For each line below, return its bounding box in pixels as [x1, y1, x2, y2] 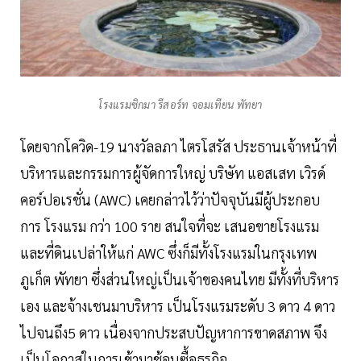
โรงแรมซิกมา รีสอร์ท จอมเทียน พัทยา [98, 98, 263, 112]
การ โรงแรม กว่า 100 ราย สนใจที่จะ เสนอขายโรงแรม [20, 217, 319, 236]
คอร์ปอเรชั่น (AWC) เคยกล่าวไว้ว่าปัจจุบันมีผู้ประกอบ [20, 190, 320, 210]
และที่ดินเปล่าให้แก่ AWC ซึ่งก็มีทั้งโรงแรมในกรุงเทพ [20, 243, 317, 263]
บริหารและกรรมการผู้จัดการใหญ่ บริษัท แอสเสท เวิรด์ [20, 164, 326, 183]
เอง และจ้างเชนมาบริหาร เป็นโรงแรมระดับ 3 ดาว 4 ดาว [20, 297, 335, 316]
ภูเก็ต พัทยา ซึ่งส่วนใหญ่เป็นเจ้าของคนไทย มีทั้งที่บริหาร [20, 270, 339, 289]
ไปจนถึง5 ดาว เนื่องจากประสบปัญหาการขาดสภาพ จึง [20, 323, 327, 342]
